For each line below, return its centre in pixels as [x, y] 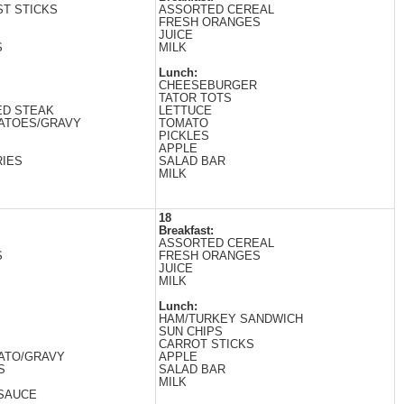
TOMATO [184, 124]
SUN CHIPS [191, 332]
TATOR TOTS [195, 98]
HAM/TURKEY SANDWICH [231, 319]
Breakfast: [186, 231]
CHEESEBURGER [208, 86]
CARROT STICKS [207, 344]
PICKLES [184, 136]
